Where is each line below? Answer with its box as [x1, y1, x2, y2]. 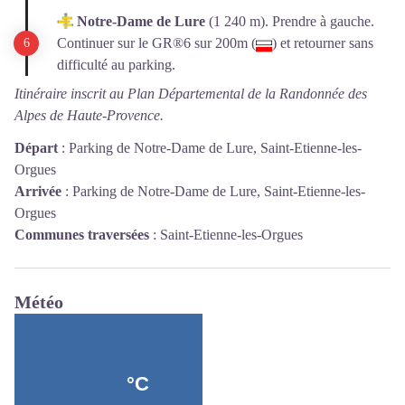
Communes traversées [14, 227, 149, 243]
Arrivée [14, 184, 61, 200]
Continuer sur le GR [57, 35, 173, 52]
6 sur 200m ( [184, 35, 256, 52]
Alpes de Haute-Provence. [14, 108, 164, 124]
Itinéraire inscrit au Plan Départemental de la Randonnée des [14, 86, 367, 102]
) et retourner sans [272, 35, 373, 52]
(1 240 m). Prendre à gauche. [205, 14, 374, 30]
